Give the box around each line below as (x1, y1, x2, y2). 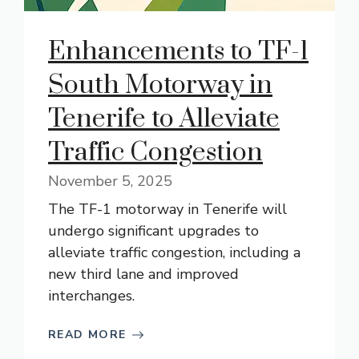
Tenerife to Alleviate (48, 103, 280, 135)
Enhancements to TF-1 (48, 35, 309, 68)
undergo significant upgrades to (48, 221, 259, 240)
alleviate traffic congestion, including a (48, 243, 301, 262)
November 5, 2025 (48, 171, 172, 191)
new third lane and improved (48, 264, 239, 284)
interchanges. (48, 286, 135, 305)
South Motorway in (48, 69, 272, 102)
